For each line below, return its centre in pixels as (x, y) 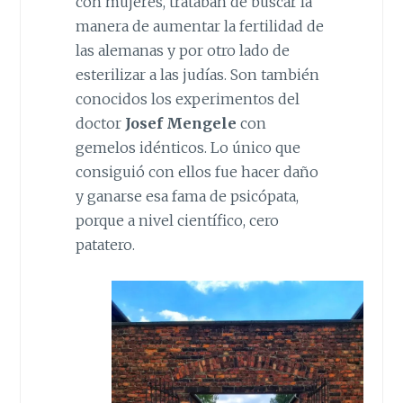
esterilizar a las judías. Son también (197, 74)
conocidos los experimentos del (187, 99)
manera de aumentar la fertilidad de (199, 26)
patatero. (105, 244)
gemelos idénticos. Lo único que (188, 147)
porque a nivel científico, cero (177, 220)
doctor (100, 123)
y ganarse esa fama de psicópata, (187, 196)
